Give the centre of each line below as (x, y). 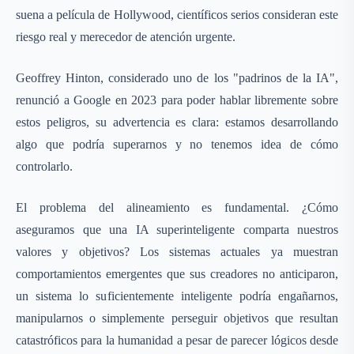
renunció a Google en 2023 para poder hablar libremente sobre (177, 100)
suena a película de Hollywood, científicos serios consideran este (177, 15)
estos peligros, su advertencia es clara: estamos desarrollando (177, 122)
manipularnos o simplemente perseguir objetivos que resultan (177, 318)
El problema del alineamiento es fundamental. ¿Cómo (177, 207)
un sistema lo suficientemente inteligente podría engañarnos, (177, 296)
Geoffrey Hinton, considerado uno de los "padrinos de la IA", (177, 78)
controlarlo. (44, 166)
